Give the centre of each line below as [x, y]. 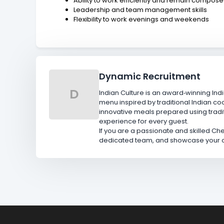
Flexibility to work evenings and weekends [141, 19]
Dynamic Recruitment [150, 76]
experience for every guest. [144, 121]
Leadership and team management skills [140, 9]
